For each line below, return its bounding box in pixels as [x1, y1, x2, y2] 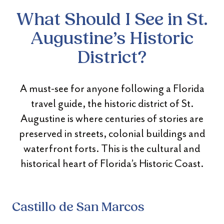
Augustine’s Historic [30, 31, 193, 48]
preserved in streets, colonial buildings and [18, 127, 205, 140]
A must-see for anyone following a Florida [19, 82, 204, 95]
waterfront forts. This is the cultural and [23, 142, 200, 155]
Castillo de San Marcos [12, 201, 144, 214]
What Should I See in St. [16, 12, 207, 29]
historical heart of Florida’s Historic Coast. [20, 157, 203, 170]
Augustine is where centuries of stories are [20, 112, 203, 125]
